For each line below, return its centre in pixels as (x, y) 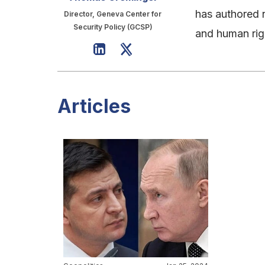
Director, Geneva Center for (113, 14)
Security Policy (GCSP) (113, 27)
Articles (94, 106)
